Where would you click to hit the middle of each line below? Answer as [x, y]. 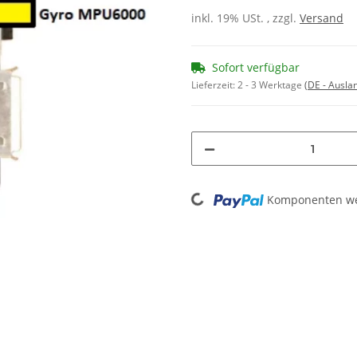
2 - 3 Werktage [271, 85]
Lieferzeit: [214, 85]
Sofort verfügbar [256, 68]
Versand [322, 18]
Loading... [180, 186]
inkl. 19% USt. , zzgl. [245, 18]
